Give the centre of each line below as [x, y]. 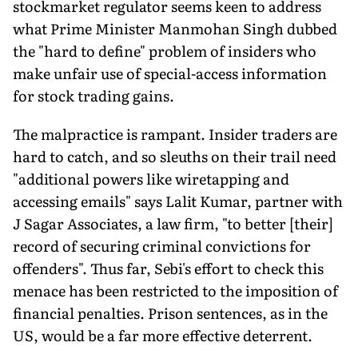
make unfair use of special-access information [170, 73]
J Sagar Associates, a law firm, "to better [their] [173, 223]
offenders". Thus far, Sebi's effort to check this [168, 268]
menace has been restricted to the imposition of [175, 290]
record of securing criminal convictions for [162, 245]
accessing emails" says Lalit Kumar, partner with [178, 201]
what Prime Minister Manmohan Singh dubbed [175, 28]
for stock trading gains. [93, 95]
